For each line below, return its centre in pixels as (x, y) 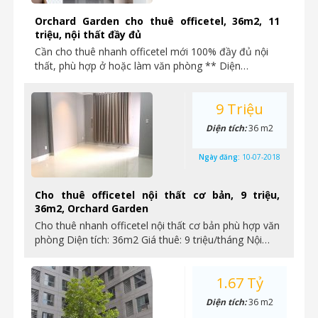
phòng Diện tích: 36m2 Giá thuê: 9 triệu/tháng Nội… (152, 240)
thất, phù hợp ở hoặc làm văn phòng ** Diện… (142, 66)
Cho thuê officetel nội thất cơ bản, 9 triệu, (157, 195)
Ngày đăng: (220, 157)
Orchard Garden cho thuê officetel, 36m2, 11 (157, 21)
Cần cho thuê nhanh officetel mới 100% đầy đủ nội (152, 51)
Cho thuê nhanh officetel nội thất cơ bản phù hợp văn (157, 225)
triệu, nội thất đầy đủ (88, 34)
